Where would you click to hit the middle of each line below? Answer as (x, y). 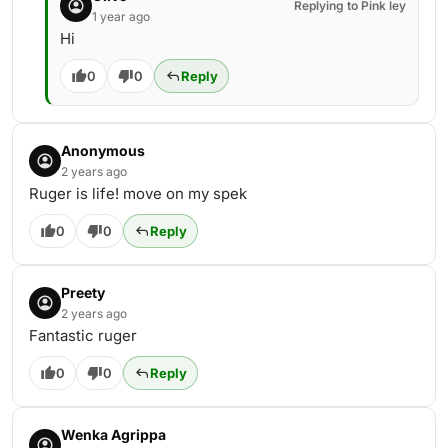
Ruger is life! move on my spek (138, 193)
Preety (83, 292)
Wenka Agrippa (113, 434)
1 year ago (121, 16)
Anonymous (103, 150)
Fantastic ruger (83, 335)
